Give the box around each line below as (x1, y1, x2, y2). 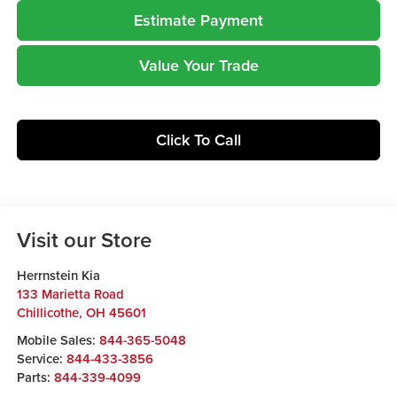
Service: (16, 348, 66, 368)
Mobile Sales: (16, 330, 96, 349)
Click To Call (156, 128, 241, 151)
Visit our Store (16, 223, 152, 255)
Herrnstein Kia (16, 265, 100, 284)
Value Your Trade (138, 53, 259, 76)
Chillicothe (16, 302, 79, 322)
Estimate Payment (134, 8, 263, 31)
